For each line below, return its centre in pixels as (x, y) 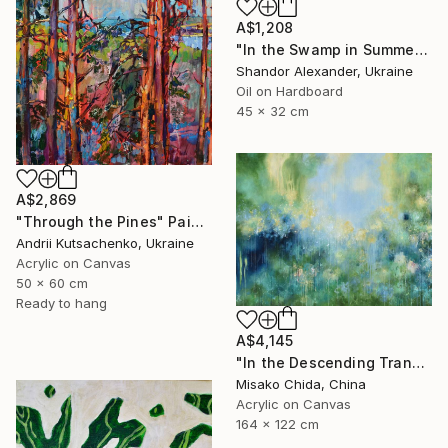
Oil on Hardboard (289, 91)
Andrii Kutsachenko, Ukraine (105, 242)
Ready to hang (61, 302)
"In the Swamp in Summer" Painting (421, 50)
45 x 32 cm (272, 111)
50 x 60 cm (52, 282)
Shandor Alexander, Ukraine (324, 71)
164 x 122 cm (277, 423)
